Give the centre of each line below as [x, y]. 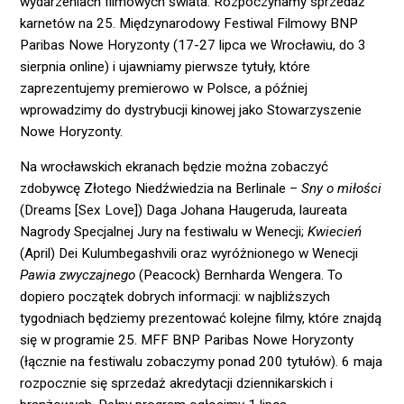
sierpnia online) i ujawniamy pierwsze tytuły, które [165, 66]
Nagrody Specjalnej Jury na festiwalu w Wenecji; [164, 232]
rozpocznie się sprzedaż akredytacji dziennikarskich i [177, 384]
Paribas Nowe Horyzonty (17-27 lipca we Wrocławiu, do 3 [193, 45]
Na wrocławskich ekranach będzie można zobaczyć [174, 167]
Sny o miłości [342, 189]
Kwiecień [335, 232]
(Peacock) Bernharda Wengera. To [239, 275]
